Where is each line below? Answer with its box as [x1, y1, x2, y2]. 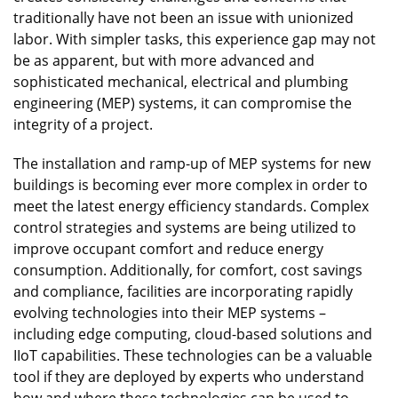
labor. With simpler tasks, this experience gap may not [13, 28, 376, 49]
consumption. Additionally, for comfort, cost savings [13, 259, 362, 280]
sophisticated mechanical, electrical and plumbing [13, 71, 348, 92]
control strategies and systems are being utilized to [13, 217, 356, 237]
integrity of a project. [13, 114, 153, 134]
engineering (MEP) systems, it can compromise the [13, 92, 352, 113]
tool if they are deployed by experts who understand [13, 366, 364, 386]
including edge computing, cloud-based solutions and [13, 323, 372, 344]
